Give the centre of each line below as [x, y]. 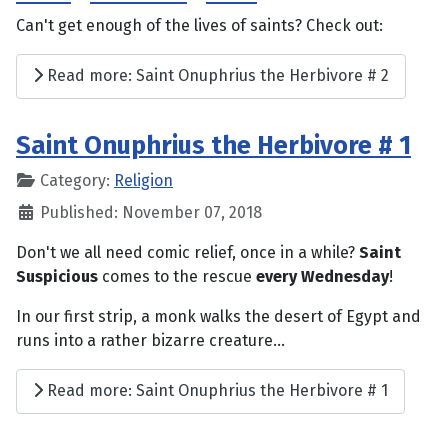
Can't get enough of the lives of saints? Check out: [199, 25]
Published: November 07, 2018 [151, 212]
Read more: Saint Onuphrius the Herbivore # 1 [215, 391]
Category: [75, 180]
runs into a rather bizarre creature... [150, 340]
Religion [143, 180]
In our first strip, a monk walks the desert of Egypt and [218, 316]
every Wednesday [322, 276]
